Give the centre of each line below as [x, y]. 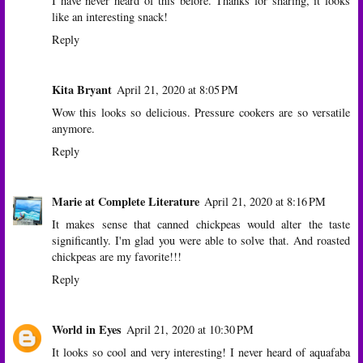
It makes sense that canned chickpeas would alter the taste [201, 224]
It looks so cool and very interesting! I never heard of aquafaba [201, 352]
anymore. [73, 128]
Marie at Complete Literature [126, 201]
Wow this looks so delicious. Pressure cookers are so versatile [201, 112]
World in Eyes [87, 329]
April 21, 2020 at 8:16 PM [265, 201]
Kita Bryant [82, 89]
